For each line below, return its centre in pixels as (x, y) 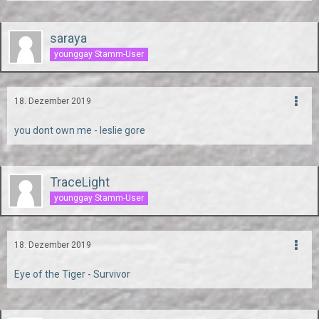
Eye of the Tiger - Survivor (72, 274)
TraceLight (80, 182)
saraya (68, 38)
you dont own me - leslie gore (80, 130)
